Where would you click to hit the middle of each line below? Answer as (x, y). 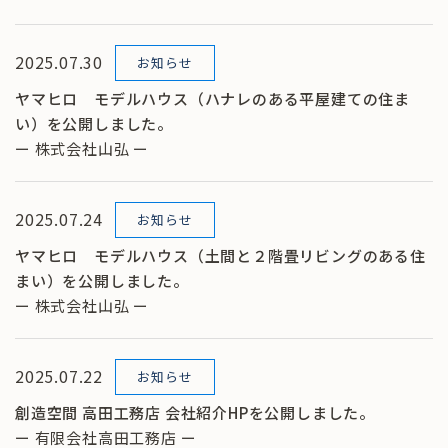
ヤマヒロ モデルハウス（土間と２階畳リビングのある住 (220, 255)
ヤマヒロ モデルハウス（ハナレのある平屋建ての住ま (212, 98)
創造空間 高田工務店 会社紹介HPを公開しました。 (195, 412)
